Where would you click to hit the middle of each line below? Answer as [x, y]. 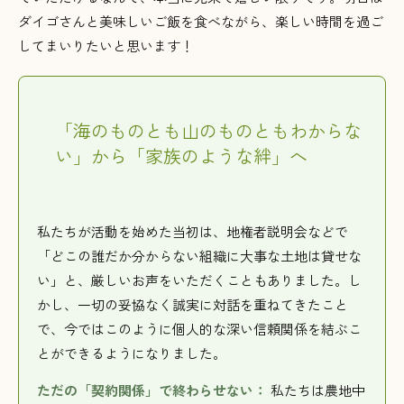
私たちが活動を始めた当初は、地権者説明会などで [193, 232]
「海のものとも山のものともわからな [208, 131]
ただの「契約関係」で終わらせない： [152, 390]
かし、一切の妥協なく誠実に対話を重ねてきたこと [193, 305]
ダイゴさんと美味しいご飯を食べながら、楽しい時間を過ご [201, 22]
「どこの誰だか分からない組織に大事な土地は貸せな [199, 256]
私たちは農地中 [316, 390]
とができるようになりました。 [132, 353]
